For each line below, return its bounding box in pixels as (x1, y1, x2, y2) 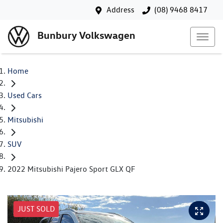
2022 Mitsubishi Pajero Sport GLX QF (7, 164, 135, 174)
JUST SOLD (17, 204, 55, 214)
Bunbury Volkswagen (37, 29, 135, 42)
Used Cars (7, 91, 42, 101)
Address (107, 5, 134, 14)
